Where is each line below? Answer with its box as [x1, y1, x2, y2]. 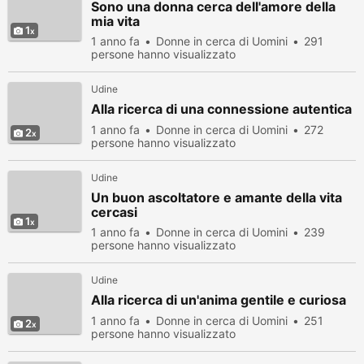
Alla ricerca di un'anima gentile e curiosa [91, 292, 346, 308]
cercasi [91, 204, 137, 220]
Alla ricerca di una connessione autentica [91, 101, 352, 117]
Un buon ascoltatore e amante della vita [91, 189, 342, 206]
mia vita [91, 13, 140, 29]
